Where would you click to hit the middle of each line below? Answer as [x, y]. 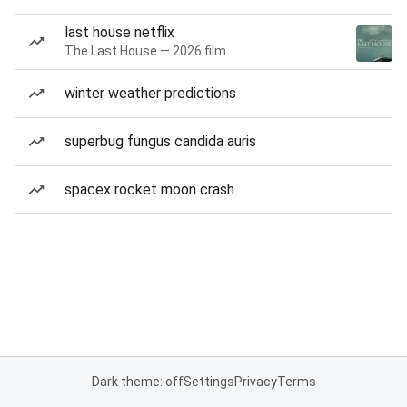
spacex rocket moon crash [149, 189]
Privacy [255, 382]
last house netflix [119, 32]
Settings [208, 382]
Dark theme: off [137, 382]
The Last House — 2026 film [145, 51]
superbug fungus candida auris [160, 141]
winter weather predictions [150, 93]
